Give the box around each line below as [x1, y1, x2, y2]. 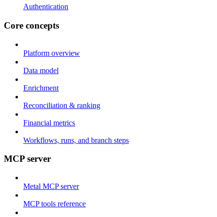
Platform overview [23, 48, 80, 57]
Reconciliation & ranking [23, 101, 100, 109]
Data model [23, 66, 59, 75]
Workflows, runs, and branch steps [23, 136, 129, 144]
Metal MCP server [23, 182, 79, 191]
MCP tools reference [23, 200, 86, 208]
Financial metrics [23, 118, 75, 127]
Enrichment [23, 83, 59, 92]
